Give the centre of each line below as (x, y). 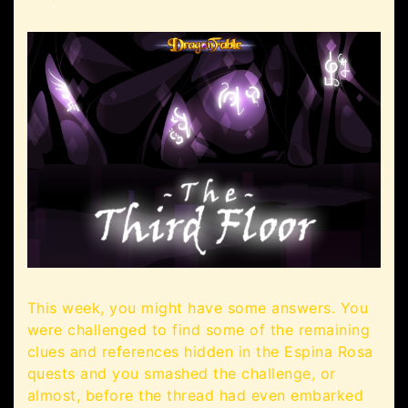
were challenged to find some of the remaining (199, 330)
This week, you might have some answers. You (198, 308)
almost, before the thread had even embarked (196, 396)
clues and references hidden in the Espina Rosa (200, 352)
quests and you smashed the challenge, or (182, 374)
